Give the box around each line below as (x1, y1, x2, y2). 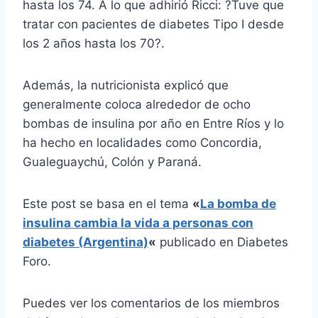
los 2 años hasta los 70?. (23, 35, 165, 50)
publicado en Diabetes (156, 234, 288, 249)
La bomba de (200, 196, 276, 211)
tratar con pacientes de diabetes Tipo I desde (23, 16, 284, 31)
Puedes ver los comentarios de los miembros (23, 295, 280, 310)
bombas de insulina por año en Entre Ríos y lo (23, 116, 284, 131)
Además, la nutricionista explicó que (23, 77, 229, 92)
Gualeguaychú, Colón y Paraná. (23, 154, 202, 169)
